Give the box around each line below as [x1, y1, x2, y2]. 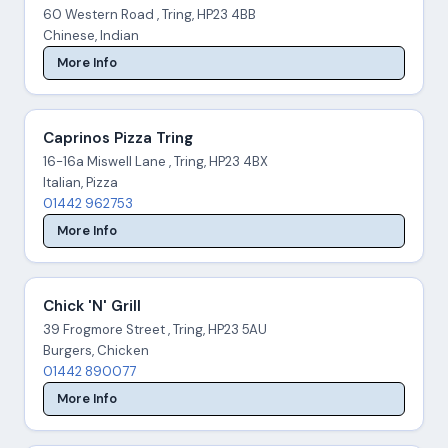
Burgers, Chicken [42, 341, 149, 359]
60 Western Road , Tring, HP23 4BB [42, 5, 256, 23]
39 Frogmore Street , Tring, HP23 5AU [42, 320, 267, 338]
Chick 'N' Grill [42, 295, 141, 316]
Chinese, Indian [42, 26, 139, 44]
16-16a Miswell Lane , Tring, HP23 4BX [42, 152, 268, 170]
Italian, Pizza [42, 173, 118, 191]
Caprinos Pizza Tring [42, 127, 193, 148]
